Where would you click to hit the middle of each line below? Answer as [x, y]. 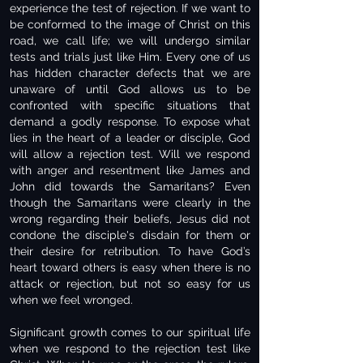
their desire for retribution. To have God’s [130, 251]
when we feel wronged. [71, 300]
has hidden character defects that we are [130, 73]
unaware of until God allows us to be [130, 89]
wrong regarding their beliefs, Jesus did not [130, 219]
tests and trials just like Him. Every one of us [130, 57]
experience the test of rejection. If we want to [130, 8]
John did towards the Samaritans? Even [130, 186]
